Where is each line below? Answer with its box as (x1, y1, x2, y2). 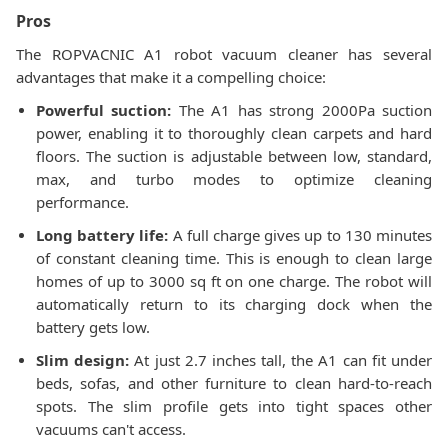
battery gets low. (36, 317, 150, 337)
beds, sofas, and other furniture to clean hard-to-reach (36, 373, 432, 393)
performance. (36, 192, 129, 212)
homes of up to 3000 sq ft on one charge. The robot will (36, 271, 432, 291)
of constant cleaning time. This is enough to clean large (36, 248, 432, 268)
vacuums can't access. (36, 419, 186, 439)
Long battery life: (36, 225, 169, 245)
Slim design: (36, 350, 130, 370)
